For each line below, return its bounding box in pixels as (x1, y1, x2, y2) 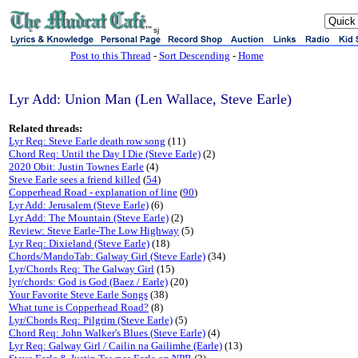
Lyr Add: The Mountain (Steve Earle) (9, 212, 169, 224)
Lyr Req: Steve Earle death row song (9, 135, 165, 147)
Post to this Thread (70, 50, 151, 62)
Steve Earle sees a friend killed (9, 173, 141, 185)
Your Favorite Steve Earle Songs (9, 288, 148, 300)
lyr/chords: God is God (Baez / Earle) (9, 276, 168, 288)
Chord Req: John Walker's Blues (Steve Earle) (9, 327, 205, 339)
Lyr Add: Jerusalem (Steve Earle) (9, 199, 149, 211)
